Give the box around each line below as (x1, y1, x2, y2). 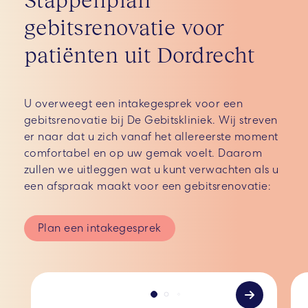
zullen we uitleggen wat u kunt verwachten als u (24, 162, 279, 177)
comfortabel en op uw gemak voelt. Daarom (24, 146, 263, 161)
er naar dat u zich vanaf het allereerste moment (24, 129, 278, 144)
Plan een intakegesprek (38, 221, 162, 236)
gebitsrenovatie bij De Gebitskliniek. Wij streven (24, 113, 278, 128)
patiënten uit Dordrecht (24, 41, 255, 68)
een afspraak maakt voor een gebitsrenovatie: (24, 179, 272, 194)
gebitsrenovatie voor (24, 13, 225, 41)
